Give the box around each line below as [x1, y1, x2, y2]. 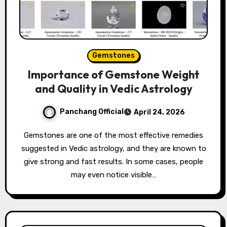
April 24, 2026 [133, 108, 185, 117]
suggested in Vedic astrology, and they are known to [21, 144, 206, 154]
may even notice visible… [70, 170, 157, 180]
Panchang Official [59, 107, 124, 117]
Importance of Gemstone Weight [27, 67, 200, 82]
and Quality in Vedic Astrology [34, 82, 193, 96]
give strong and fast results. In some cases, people [24, 157, 203, 167]
